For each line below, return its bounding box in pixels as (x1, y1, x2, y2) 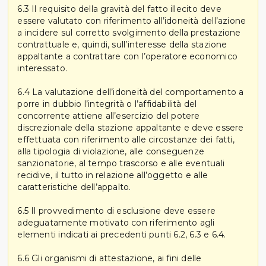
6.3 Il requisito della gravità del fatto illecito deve (17, 3, 221, 14)
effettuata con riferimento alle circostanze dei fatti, (17, 134, 235, 145)
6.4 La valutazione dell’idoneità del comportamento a (17, 86, 244, 97)
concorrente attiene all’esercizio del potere (17, 110, 200, 121)
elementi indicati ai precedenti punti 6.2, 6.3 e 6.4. (17, 229, 226, 240)
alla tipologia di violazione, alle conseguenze (17, 145, 205, 157)
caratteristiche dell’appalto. (17, 181, 131, 192)
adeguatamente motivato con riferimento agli (17, 217, 215, 228)
